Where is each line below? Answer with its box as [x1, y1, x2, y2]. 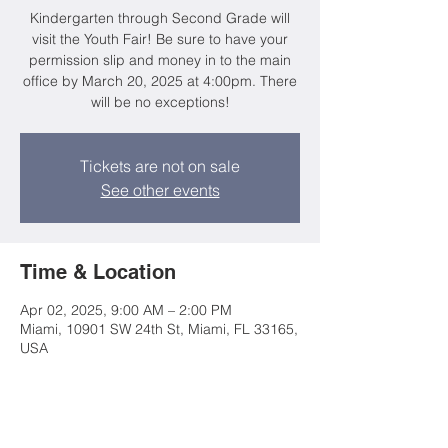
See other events [100, 180, 220, 200]
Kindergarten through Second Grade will [30, 9, 290, 27]
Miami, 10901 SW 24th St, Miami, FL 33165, [20, 320, 298, 338]
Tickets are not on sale [80, 156, 240, 176]
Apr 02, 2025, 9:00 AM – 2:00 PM [20, 301, 232, 319]
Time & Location [20, 260, 176, 284]
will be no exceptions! [90, 93, 230, 111]
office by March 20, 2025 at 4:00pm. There [23, 72, 297, 90]
